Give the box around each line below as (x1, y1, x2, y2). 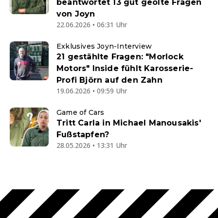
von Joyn (56, 9, 95, 18)
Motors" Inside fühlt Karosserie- (56, 64, 194, 73)
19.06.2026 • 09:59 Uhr (56, 86, 127, 95)
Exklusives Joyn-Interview (56, 42, 152, 51)
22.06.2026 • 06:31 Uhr (56, 20, 127, 29)
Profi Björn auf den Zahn (56, 75, 163, 85)
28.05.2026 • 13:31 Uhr (56, 141, 127, 150)
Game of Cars (56, 108, 105, 117)
